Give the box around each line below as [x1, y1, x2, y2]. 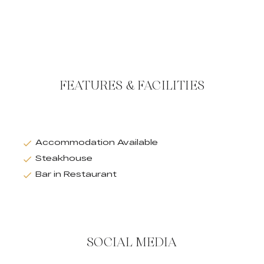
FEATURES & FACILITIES [59, 75, 205, 95]
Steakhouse [35, 153, 93, 163]
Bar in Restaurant [35, 169, 117, 179]
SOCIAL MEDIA [87, 232, 177, 252]
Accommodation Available [35, 137, 158, 147]
